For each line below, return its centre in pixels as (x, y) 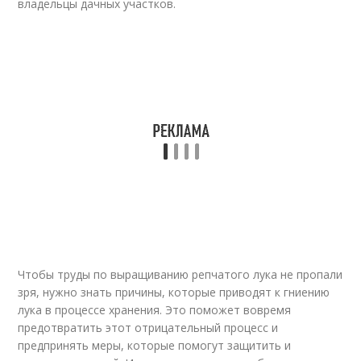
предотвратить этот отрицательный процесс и (148, 327)
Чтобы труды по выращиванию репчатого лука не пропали (180, 274)
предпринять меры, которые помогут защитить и (155, 345)
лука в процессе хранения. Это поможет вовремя (155, 309)
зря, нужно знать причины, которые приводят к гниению (174, 292)
